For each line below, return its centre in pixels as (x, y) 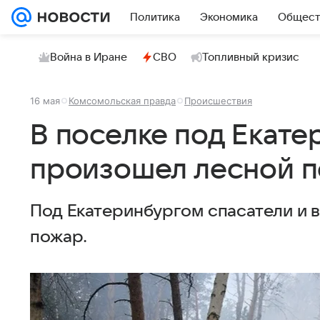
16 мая (45, 101)
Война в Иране (89, 57)
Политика (155, 17)
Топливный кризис (251, 57)
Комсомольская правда (122, 101)
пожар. (59, 237)
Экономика (229, 17)
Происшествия (218, 101)
